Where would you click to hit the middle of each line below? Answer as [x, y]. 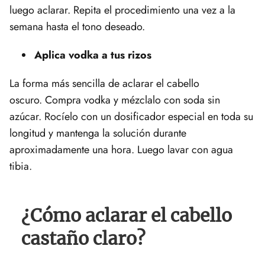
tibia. [21, 166]
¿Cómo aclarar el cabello [127, 215]
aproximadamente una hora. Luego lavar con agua [121, 149]
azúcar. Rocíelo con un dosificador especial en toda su [131, 116]
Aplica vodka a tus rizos [93, 55]
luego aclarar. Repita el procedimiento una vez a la [122, 10]
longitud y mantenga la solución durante [98, 133]
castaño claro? [83, 238]
